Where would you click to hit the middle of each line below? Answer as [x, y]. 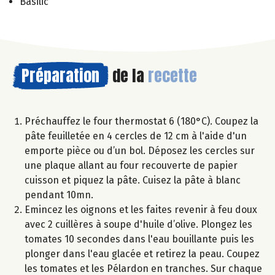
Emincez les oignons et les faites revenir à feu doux [141, 209]
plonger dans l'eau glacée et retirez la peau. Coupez [142, 254]
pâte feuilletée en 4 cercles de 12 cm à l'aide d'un [136, 136]
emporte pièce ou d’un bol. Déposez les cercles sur [140, 150]
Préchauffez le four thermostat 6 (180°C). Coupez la [141, 121]
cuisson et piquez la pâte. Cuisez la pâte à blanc [133, 180]
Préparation [60, 75]
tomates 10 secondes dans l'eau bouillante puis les [139, 239]
